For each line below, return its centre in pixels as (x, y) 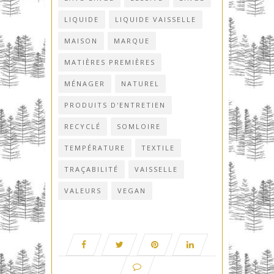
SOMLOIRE (139, 126)
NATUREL (140, 83)
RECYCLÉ (83, 126)
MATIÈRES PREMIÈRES (110, 62)
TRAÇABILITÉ (91, 169)
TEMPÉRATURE (95, 147)
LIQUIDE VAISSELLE (156, 19)
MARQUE (132, 40)
